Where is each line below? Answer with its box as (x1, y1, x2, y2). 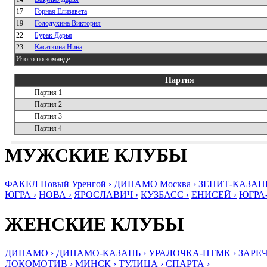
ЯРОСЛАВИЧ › (74, 190, 138, 200)
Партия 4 (35, 124, 62, 132)
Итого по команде (16, 55, 70, 63)
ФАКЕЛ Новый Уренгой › (5, 179, 111, 190)
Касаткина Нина (35, 43, 82, 51)
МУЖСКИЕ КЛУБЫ (5, 144, 187, 166)
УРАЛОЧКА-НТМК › (148, 248, 236, 259)
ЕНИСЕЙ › (191, 190, 237, 200)
